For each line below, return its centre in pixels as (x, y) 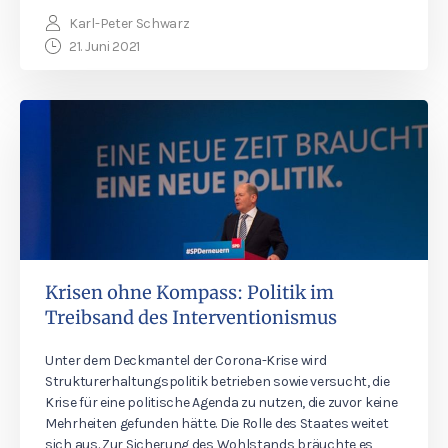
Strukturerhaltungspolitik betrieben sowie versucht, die (217, 381)
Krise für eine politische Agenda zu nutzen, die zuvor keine (221, 402)
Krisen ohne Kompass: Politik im (189, 292)
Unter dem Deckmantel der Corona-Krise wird (186, 360)
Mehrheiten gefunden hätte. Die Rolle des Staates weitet (217, 423)
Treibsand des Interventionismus (191, 317)
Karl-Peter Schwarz (129, 23)
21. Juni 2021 (105, 46)
